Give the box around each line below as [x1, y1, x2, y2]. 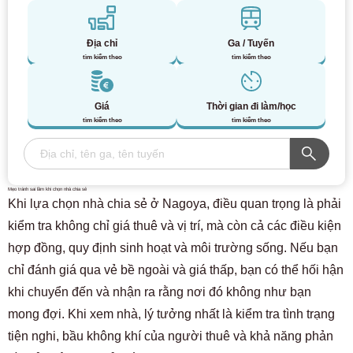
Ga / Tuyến [228, 38, 274, 49]
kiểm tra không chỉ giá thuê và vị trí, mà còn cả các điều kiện [8, 219, 341, 232]
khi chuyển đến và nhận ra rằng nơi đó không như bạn [8, 285, 311, 299]
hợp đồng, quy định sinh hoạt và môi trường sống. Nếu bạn [8, 241, 338, 255]
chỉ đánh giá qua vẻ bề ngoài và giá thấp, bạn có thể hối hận [8, 263, 344, 277]
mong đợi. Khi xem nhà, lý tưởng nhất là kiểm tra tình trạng [8, 307, 335, 321]
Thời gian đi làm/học [206, 101, 296, 112]
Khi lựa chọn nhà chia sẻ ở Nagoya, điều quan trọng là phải [8, 197, 341, 210]
